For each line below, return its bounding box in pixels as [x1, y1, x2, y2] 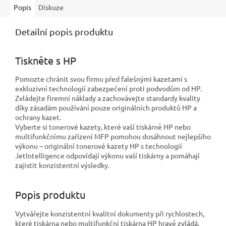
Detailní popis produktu [15, 26, 113, 37]
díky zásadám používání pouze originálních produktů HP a [15, 103, 197, 112]
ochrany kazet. [15, 112, 61, 122]
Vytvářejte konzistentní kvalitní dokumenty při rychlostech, [15, 208, 204, 218]
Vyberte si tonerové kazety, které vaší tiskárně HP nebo [15, 122, 191, 132]
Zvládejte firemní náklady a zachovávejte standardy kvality [15, 93, 200, 103]
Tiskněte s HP [15, 53, 76, 67]
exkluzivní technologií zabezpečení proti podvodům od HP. [15, 84, 202, 93]
